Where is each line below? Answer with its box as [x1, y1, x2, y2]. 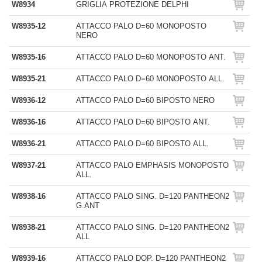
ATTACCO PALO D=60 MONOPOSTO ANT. [76, 53, 226, 61]
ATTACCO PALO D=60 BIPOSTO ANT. [76, 118, 210, 126]
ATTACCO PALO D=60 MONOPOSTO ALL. [76, 74, 225, 83]
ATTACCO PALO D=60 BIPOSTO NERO [76, 96, 215, 105]
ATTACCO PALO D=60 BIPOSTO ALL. [76, 139, 209, 148]
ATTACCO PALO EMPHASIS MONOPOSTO [76, 161, 229, 170]
